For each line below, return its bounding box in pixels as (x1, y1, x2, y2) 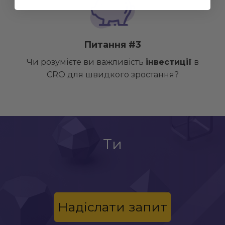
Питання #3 (84, 39, 141, 51)
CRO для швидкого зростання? (46, 70, 179, 80)
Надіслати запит (58, 199, 167, 215)
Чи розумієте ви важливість (26, 57, 146, 67)
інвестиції (145, 57, 192, 67)
